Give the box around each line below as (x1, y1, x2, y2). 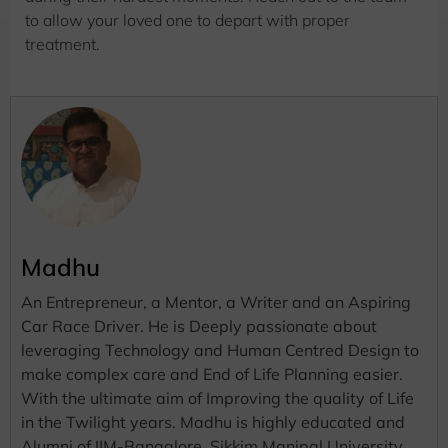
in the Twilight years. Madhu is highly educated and (21, 411, 405, 432)
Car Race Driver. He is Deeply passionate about (21, 315, 377, 336)
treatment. (25, 34, 100, 55)
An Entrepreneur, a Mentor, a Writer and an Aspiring (21, 291, 411, 312)
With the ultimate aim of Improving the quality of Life (21, 387, 414, 408)
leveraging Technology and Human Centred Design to (21, 339, 419, 360)
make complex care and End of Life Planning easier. (21, 363, 403, 384)
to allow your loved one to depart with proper (25, 10, 350, 31)
